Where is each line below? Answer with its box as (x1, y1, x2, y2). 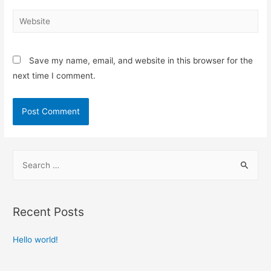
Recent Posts (13, 204, 85, 220)
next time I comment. (13, 71, 96, 81)
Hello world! (13, 235, 59, 245)
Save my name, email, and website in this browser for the (29, 56, 253, 66)
